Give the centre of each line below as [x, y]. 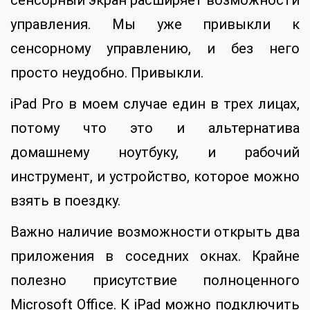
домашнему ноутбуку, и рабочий [155, 153]
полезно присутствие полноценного [155, 281]
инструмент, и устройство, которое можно [155, 177]
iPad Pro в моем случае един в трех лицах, [155, 104]
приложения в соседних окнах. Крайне [155, 256]
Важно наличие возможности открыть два [155, 232]
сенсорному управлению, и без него [155, 49]
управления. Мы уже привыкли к [155, 25]
